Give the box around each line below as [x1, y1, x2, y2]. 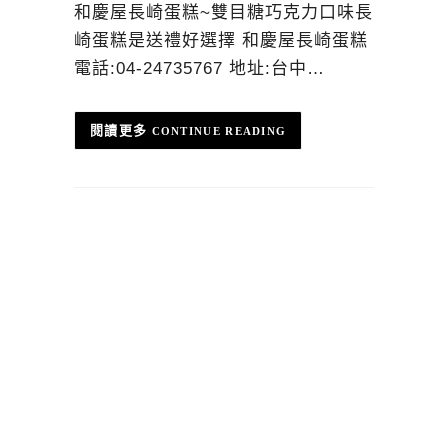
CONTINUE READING [151, 124, 287, 137]
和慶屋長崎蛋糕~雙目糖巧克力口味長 [74, 2, 373, 22]
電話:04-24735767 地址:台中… [74, 58, 325, 78]
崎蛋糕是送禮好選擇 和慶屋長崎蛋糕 [74, 30, 368, 50]
